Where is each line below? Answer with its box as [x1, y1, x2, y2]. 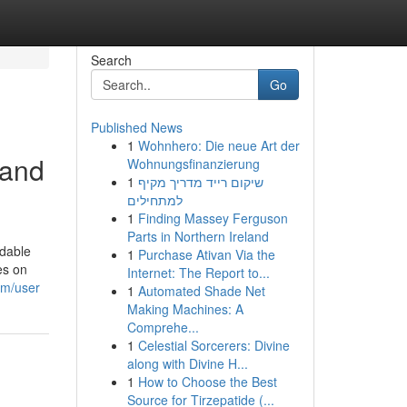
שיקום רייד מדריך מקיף [137, 173, 263, 191]
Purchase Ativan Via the [137, 245, 275, 263]
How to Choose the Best [137, 372, 277, 391]
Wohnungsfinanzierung [126, 154, 260, 173]
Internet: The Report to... [126, 263, 270, 282]
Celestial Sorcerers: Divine [137, 336, 290, 354]
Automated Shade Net [137, 282, 265, 300]
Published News [90, 118, 183, 136]
